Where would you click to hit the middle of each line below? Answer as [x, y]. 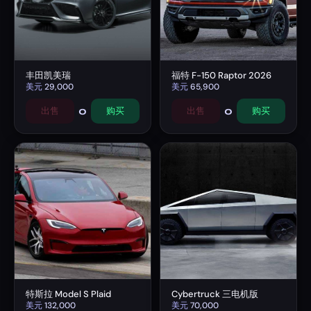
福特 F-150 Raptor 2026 [221, 75]
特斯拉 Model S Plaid [68, 294]
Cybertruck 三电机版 [215, 294]
